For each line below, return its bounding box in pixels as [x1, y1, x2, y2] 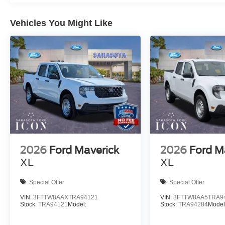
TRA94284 [178, 201, 208, 208]
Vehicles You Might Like [10, 18, 113, 28]
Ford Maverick [49, 144, 119, 157]
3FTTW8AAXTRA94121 [33, 194, 98, 201]
